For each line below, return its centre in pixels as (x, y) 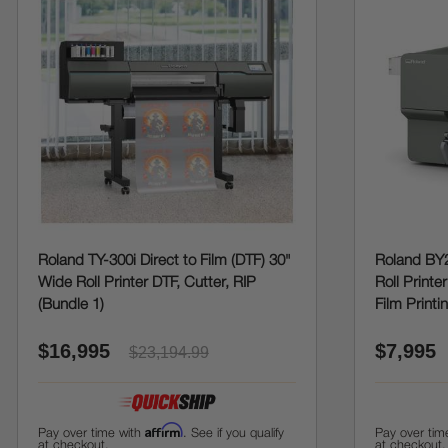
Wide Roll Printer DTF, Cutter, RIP (146, 283)
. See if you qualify (233, 433)
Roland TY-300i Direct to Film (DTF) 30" (164, 261)
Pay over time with (91, 433)
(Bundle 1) (70, 305)
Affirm (163, 430)
